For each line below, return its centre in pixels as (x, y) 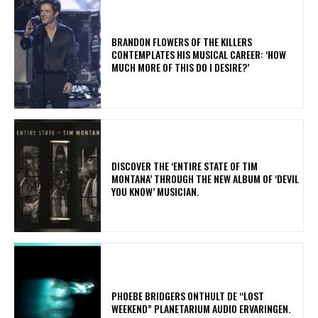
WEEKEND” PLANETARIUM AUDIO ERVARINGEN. (203, 308)
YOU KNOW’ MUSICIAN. (158, 191)
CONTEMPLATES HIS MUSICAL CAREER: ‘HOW (199, 55)
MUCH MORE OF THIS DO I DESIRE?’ (183, 67)
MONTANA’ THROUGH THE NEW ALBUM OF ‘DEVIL (205, 178)
